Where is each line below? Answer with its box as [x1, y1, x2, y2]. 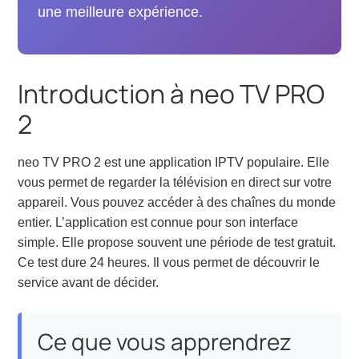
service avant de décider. [18, 276, 159, 290]
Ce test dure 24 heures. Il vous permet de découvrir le [18, 256, 321, 270]
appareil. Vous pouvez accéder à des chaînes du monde [18, 196, 337, 210]
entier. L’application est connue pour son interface [18, 216, 299, 230]
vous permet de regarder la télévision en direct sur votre [18, 175, 333, 190]
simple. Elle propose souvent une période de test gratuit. [18, 236, 337, 250]
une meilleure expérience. [38, 4, 204, 21]
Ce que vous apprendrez [38, 326, 292, 357]
